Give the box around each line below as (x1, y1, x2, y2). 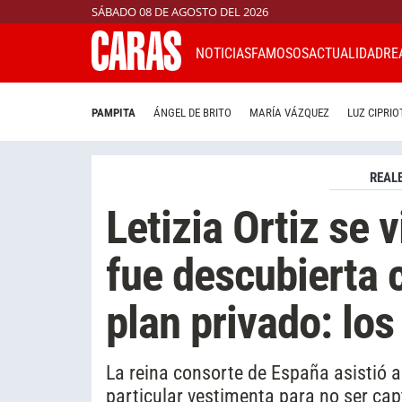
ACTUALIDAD (309, 44, 383, 62)
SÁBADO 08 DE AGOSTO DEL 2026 (92, 4, 268, 20)
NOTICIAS (196, 44, 251, 62)
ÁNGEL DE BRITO (153, 106, 232, 120)
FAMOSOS (251, 44, 309, 62)
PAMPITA (92, 106, 135, 120)
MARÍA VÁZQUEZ (249, 106, 329, 120)
